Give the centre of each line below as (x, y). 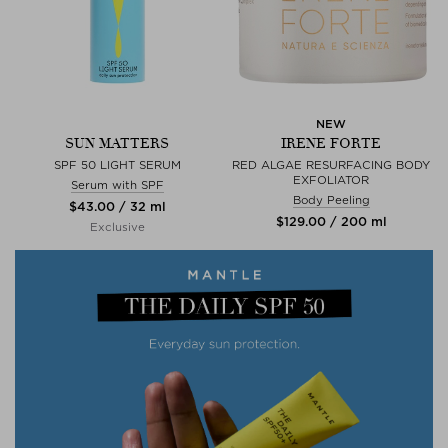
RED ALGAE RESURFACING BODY (331, 165)
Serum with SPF (117, 185)
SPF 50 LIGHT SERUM (117, 165)
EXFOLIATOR (331, 180)
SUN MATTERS (117, 143)
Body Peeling (331, 200)
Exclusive (117, 227)
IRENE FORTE (331, 143)
